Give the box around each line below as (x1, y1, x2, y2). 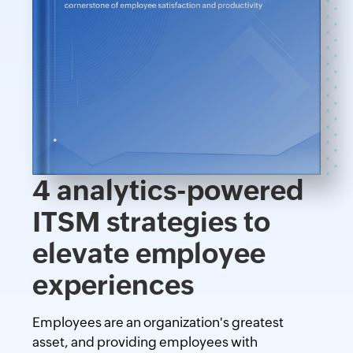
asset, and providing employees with (32, 334, 258, 351)
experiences (32, 269, 194, 302)
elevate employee (32, 238, 266, 270)
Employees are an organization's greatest (32, 314, 284, 331)
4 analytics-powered (32, 175, 303, 207)
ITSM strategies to (32, 206, 270, 239)
